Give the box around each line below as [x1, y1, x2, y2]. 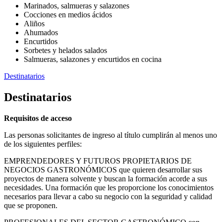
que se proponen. [4, 201, 59, 210]
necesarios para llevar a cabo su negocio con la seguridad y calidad [4, 192, 212, 201]
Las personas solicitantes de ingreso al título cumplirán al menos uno [4, 131, 217, 140]
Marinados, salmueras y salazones [24, 1, 133, 10]
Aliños [24, 19, 49, 28]
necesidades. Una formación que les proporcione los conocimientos [4, 183, 214, 192]
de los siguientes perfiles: [4, 140, 83, 149]
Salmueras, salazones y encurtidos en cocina [24, 55, 164, 64]
